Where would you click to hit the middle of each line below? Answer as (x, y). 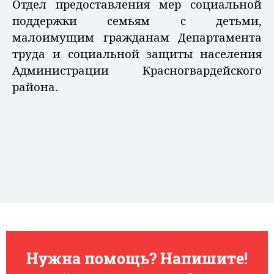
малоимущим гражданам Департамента (137, 37)
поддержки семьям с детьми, (137, 21)
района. (40, 87)
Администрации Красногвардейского (137, 70)
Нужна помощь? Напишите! (137, 258)
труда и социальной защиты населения (137, 54)
